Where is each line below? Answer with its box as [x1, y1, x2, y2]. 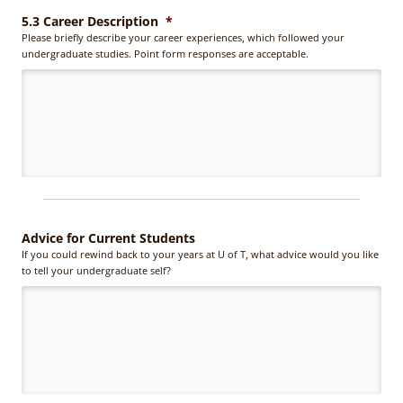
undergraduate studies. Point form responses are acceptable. [22, 46, 309, 60]
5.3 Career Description [22, 12, 158, 30]
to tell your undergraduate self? [22, 263, 171, 277]
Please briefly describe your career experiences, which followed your [22, 30, 345, 44]
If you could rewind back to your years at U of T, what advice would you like [22, 246, 379, 261]
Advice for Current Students [22, 228, 195, 246]
